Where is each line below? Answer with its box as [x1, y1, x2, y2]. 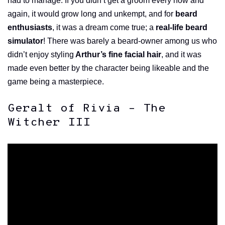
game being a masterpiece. [8, 77, 104, 86]
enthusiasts [8, 23, 52, 32]
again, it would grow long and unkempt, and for [8, 10, 175, 19]
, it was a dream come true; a [52, 23, 156, 32]
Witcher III [8, 116, 90, 130]
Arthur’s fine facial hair [74, 50, 161, 59]
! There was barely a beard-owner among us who [43, 37, 217, 46]
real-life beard [156, 23, 207, 32]
